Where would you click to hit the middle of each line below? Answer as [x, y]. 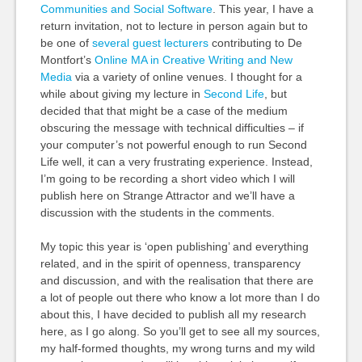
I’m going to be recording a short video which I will [167, 179]
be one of [66, 43]
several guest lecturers [150, 43]
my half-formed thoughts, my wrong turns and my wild [177, 348]
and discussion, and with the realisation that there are [177, 280]
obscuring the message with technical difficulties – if [172, 128]
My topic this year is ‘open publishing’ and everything [174, 246]
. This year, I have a [263, 9]
